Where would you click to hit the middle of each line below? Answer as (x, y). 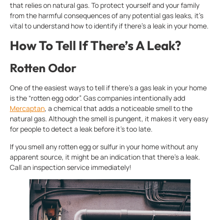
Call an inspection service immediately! (70, 167)
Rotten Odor (43, 68)
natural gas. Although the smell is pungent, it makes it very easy (109, 119)
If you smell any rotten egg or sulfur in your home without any (104, 146)
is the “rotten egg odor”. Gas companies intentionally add (97, 98)
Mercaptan (27, 109)
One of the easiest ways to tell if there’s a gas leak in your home (108, 88)
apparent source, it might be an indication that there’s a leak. (105, 157)
